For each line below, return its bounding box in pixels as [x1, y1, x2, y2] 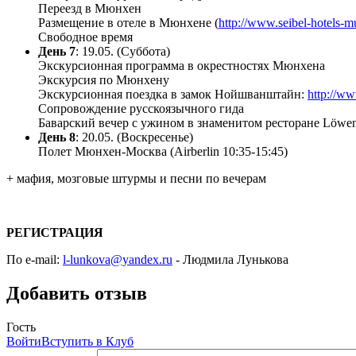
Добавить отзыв [6, 283, 147, 304]
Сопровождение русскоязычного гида [38, 102, 244, 116]
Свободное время [38, 30, 133, 44]
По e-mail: [6, 253, 63, 267]
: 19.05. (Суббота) [75, 44, 170, 59]
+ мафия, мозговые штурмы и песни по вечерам [6, 172, 266, 186]
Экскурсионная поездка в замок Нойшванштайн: [38, 87, 308, 102]
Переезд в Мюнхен [38, 2, 141, 16]
